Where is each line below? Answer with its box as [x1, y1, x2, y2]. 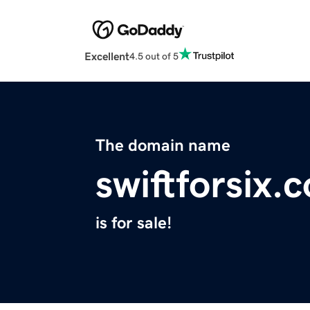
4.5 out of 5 [129, 51, 179, 61]
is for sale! [95, 215, 172, 232]
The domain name [95, 137, 230, 154]
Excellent [84, 51, 129, 62]
